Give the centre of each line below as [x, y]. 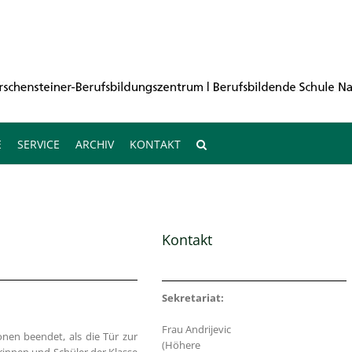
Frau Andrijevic [196, 329]
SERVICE [38, 144]
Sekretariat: [192, 298]
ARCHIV [95, 144]
